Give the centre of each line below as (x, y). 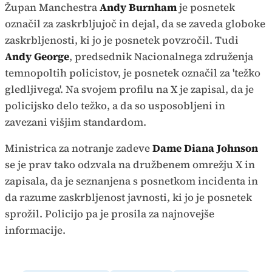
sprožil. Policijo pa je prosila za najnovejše (110, 214)
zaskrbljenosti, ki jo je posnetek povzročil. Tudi (122, 40)
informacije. (36, 230)
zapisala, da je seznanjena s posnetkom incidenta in (131, 181)
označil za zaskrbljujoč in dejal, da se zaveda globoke (135, 24)
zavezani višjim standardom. (77, 122)
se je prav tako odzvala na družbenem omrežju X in (130, 165)
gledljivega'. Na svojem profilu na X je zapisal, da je (129, 90)
